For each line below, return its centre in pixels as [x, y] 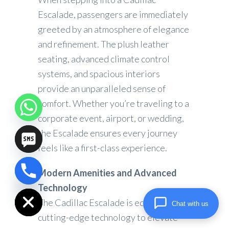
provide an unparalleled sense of [102, 89]
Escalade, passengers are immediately [113, 15]
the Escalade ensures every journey [108, 133]
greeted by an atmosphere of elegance [113, 29]
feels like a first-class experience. [102, 148]
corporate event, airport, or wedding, [111, 118]
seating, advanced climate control [104, 59]
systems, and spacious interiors [99, 74]
